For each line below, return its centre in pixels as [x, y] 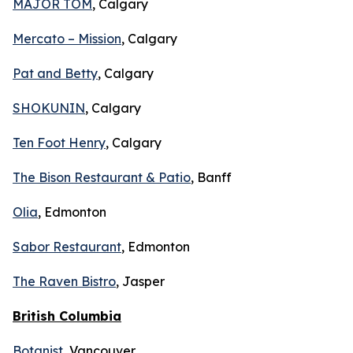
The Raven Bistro [64, 281]
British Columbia [67, 316]
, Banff [211, 177]
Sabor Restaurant [67, 247]
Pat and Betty [55, 73]
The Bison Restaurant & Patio [102, 177]
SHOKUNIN [49, 108]
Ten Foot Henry [59, 143]
